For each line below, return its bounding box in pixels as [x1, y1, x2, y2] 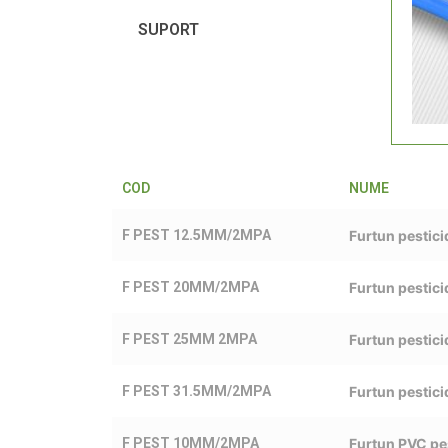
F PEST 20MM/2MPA [122, 278, 259, 295]
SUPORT [138, 20, 199, 39]
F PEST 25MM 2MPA [122, 330, 257, 347]
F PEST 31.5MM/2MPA [122, 382, 271, 399]
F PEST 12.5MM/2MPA [122, 226, 271, 243]
